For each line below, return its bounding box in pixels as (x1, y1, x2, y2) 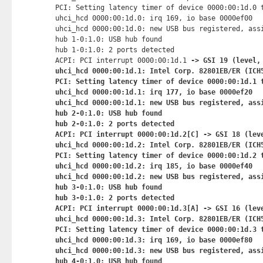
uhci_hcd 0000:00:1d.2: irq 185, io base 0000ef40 (55, 162, 252, 170)
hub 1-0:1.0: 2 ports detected (55, 46, 174, 54)
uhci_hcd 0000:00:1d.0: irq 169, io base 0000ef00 (55, 14, 252, 22)
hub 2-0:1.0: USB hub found (55, 109, 162, 117)
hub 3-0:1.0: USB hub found (55, 183, 162, 191)
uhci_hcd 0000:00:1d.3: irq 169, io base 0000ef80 (55, 236, 252, 244)
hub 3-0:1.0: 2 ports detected (55, 194, 174, 202)
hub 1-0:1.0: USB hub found (55, 35, 162, 43)
